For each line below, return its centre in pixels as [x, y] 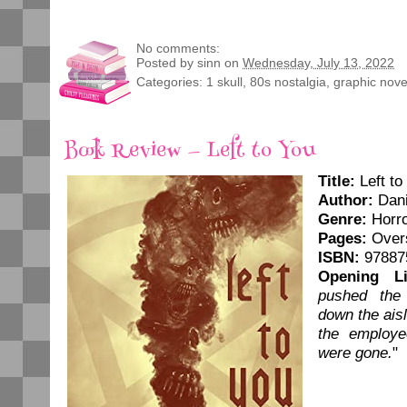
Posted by [167, 63]
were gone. [355, 353]
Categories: [171, 82]
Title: [337, 182]
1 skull [224, 82]
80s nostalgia [288, 82]
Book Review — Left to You [190, 152]
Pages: [342, 239]
